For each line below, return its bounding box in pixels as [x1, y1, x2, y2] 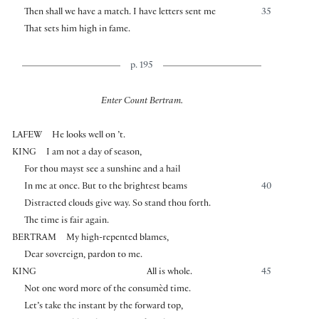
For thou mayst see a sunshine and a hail [23, 165, 180, 176]
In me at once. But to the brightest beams [23, 182, 187, 193]
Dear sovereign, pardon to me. [23, 251, 142, 261]
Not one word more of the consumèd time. [23, 285, 191, 296]
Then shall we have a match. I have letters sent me [23, 7, 216, 18]
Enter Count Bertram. [100, 97, 183, 108]
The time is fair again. [23, 216, 109, 227]
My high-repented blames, [66, 234, 169, 244]
